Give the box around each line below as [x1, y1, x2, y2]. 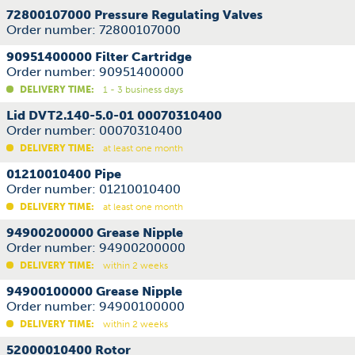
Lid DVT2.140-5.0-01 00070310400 [6, 108, 222, 123]
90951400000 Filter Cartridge [6, 49, 192, 64]
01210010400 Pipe [6, 166, 121, 181]
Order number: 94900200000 [6, 240, 185, 255]
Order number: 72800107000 [6, 22, 181, 37]
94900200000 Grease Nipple [6, 225, 183, 240]
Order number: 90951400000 [6, 64, 184, 79]
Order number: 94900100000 [6, 299, 185, 314]
